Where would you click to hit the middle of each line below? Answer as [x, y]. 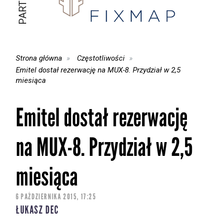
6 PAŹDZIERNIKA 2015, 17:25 [56, 197]
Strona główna [39, 58]
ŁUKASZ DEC [37, 210]
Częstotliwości [101, 58]
